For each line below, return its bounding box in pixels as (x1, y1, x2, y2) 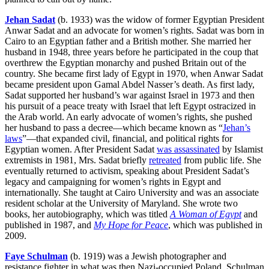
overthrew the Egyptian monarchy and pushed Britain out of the (5, 58, 246, 68)
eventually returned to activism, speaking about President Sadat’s (5, 166, 249, 177)
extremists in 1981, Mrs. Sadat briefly (5, 155, 149, 166)
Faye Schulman (5, 251, 68, 262)
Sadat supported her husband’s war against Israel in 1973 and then (5, 90, 255, 101)
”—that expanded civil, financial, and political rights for (22, 133, 232, 144)
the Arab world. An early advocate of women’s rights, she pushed (5, 112, 252, 122)
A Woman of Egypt (170, 209, 241, 220)
